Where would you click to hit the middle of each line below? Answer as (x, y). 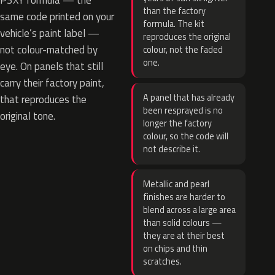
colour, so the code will (186, 136)
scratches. (162, 261)
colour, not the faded (183, 50)
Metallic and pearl (176, 184)
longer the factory (177, 123)
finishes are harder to (184, 197)
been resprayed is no (183, 110)
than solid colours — (182, 223)
